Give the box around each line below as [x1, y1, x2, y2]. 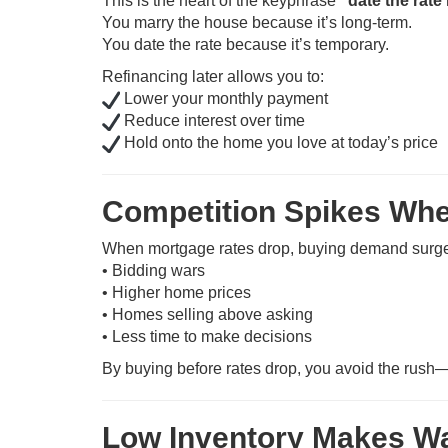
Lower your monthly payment [119, 90, 328, 107]
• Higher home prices [102, 284, 251, 301]
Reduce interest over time [119, 112, 305, 129]
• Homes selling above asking [102, 306, 313, 323]
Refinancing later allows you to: [102, 68, 324, 85]
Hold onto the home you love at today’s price [119, 134, 438, 151]
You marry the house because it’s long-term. [102, 14, 412, 31]
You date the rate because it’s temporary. [102, 36, 389, 53]
